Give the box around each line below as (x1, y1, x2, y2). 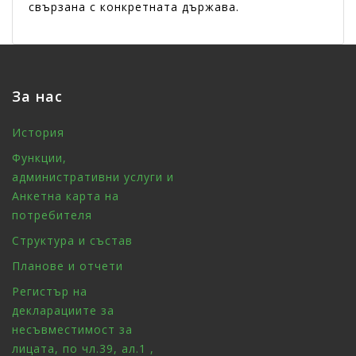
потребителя (12, 207, 92, 222)
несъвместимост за (12, 321, 133, 337)
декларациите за (12, 302, 114, 318)
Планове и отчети (12, 257, 123, 273)
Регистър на (12, 283, 87, 299)
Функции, (12, 149, 67, 165)
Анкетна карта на (12, 188, 119, 203)
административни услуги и (12, 168, 174, 184)
